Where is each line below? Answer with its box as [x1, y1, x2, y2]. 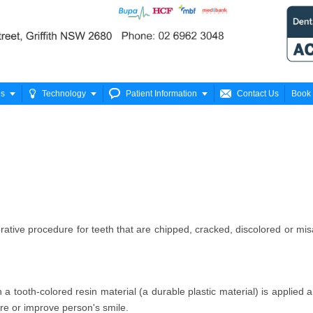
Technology [42, 89, 86, 99]
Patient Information [126, 89, 197, 99]
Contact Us [237, 89, 279, 99]
